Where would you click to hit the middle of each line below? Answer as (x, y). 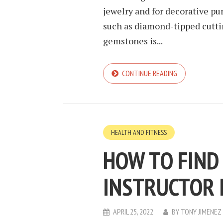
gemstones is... (133, 41)
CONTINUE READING (150, 73)
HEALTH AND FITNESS (139, 132)
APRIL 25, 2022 (133, 211)
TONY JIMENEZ (201, 211)
